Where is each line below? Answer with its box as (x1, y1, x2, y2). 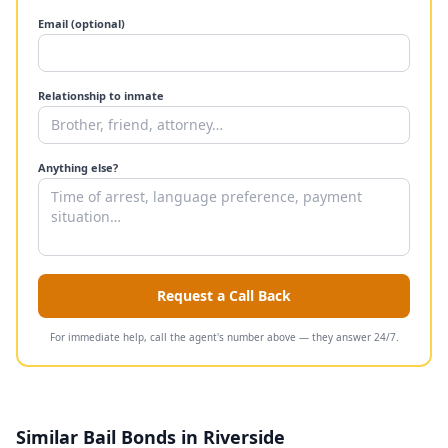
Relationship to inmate (38, 88, 164, 103)
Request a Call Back (157, 286, 291, 305)
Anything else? (38, 160, 118, 175)
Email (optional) (38, 16, 125, 31)
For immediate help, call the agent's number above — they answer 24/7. (49, 330, 399, 344)
